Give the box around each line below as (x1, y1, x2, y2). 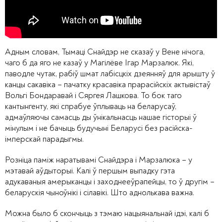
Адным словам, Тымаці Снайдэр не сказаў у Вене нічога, (5, 46, 205, 57)
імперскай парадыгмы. (5, 133, 84, 144)
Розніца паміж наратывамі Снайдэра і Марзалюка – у (5, 154, 192, 165)
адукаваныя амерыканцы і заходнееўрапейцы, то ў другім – (5, 176, 215, 187)
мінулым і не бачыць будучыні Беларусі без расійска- (5, 122, 193, 133)
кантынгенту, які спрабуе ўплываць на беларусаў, (5, 101, 176, 111)
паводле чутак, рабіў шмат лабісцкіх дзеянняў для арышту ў (5, 68, 215, 79)
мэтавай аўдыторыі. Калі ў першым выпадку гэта (5, 165, 175, 176)
